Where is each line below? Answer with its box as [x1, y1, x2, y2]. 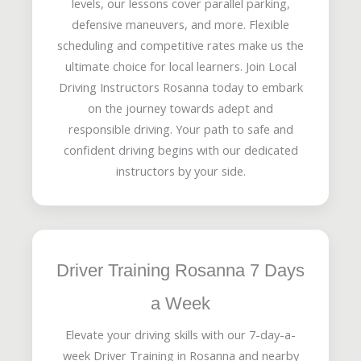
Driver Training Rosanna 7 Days [56, 260, 305, 281]
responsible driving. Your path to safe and [68, 121, 293, 138]
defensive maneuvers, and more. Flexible [72, 16, 289, 33]
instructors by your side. [115, 163, 246, 180]
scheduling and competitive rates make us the [57, 37, 304, 54]
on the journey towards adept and [88, 100, 273, 117]
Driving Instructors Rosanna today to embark [58, 79, 303, 96]
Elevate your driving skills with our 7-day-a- [65, 326, 296, 343]
